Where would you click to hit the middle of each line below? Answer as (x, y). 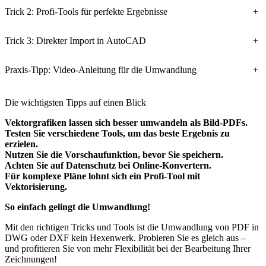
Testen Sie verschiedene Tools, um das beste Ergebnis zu (117, 134)
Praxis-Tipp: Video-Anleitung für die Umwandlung (101, 70)
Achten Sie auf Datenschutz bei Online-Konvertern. (108, 166)
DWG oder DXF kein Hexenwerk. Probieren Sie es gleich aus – (125, 238)
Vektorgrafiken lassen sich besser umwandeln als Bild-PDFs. (126, 123)
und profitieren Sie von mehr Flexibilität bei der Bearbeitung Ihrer (128, 249)
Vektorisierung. (36, 187)
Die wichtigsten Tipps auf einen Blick (75, 103)
